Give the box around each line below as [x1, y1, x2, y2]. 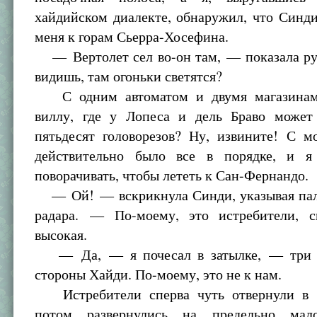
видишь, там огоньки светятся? [35, 67, 223, 86]
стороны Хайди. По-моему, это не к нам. [35, 265, 282, 284]
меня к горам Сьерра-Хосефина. [35, 27, 229, 46]
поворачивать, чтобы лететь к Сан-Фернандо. [35, 166, 309, 185]
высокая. [35, 225, 88, 244]
